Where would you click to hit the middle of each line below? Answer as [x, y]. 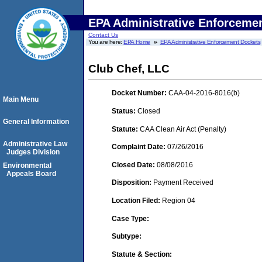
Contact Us [103, 35]
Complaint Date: [139, 147]
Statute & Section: [142, 254]
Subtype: [127, 237]
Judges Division [33, 152]
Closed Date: [134, 165]
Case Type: [130, 218]
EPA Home [137, 42]
